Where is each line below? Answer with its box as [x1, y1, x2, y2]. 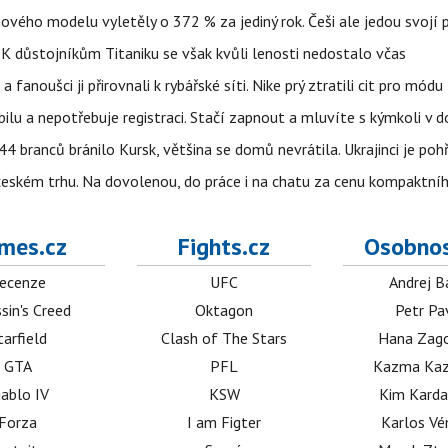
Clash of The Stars [161, 328, 288, 348]
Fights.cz [178, 231, 271, 262]
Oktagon [195, 300, 254, 320]
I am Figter [187, 412, 262, 432]
